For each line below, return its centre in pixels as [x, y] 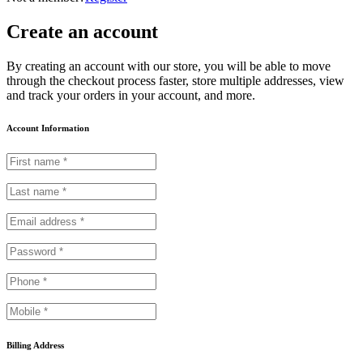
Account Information [48, 128]
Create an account [82, 32]
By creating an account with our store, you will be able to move [169, 66]
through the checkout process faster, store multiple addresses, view [175, 81]
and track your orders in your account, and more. [131, 96]
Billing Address [35, 346]
